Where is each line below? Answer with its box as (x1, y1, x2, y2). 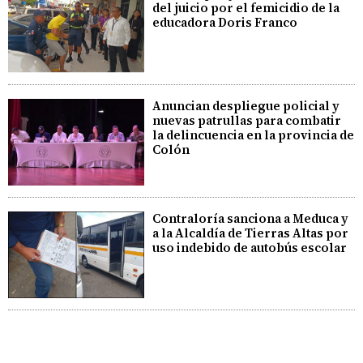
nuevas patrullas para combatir (152, 112, 342, 130)
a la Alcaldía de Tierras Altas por (152, 224, 349, 242)
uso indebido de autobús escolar (152, 239, 348, 257)
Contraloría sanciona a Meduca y (152, 210, 349, 228)
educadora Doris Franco (152, 14, 298, 32)
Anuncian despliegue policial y (152, 97, 340, 115)
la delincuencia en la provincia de (152, 126, 355, 144)
